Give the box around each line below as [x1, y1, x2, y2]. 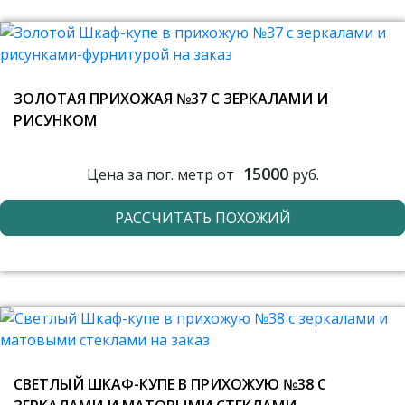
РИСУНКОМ [14, 110, 97, 130]
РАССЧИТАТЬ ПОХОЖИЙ [114, 208, 291, 228]
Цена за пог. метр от [86, 164, 234, 184]
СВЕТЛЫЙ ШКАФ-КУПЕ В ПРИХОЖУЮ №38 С [14, 374, 326, 394]
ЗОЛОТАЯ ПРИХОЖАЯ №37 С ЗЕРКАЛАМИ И [14, 89, 328, 108]
